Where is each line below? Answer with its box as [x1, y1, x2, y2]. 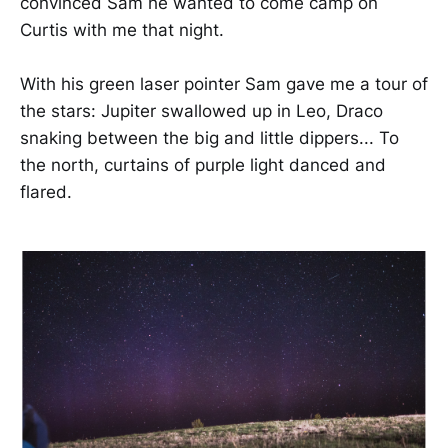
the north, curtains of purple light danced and [20, 155, 386, 176]
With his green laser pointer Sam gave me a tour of [20, 74, 428, 95]
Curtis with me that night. [20, 20, 224, 41]
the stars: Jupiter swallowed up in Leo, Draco [20, 101, 383, 122]
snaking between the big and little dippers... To [20, 128, 399, 149]
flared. [20, 182, 72, 203]
